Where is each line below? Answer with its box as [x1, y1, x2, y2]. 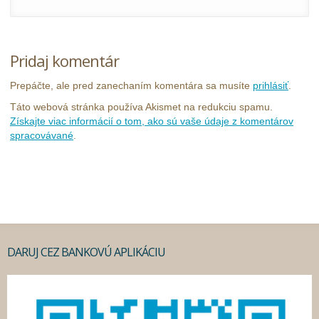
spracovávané [10, 130, 73, 142]
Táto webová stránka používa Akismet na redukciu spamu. [10, 101, 273, 113]
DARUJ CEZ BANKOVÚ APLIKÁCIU [7, 244, 165, 261]
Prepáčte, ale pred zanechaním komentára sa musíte [10, 80, 253, 92]
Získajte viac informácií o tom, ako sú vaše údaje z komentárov [10, 115, 293, 127]
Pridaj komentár [10, 50, 119, 72]
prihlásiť [253, 80, 288, 92]
